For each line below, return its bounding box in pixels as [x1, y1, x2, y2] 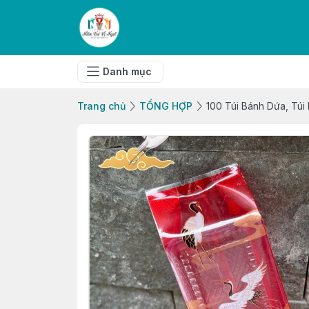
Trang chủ [77, 100, 126, 112]
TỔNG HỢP [139, 100, 192, 112]
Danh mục [103, 66, 152, 77]
